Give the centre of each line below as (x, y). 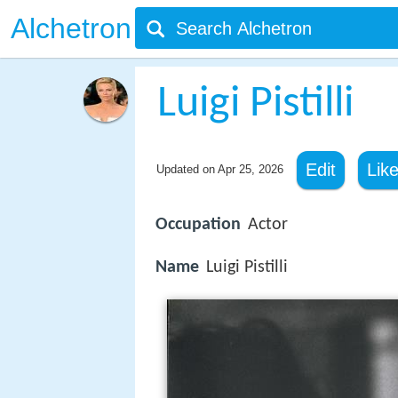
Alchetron (71, 28)
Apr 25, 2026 (250, 169)
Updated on (187, 169)
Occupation (198, 225)
